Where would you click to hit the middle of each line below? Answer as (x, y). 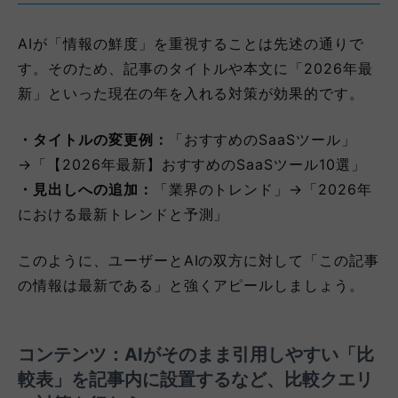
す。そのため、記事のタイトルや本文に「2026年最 (195, 68)
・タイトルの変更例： (93, 139)
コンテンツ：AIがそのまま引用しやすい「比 (196, 354)
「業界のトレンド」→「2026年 (263, 189)
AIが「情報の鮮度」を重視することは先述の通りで (191, 43)
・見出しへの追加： (86, 189)
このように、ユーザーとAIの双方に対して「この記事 (199, 260)
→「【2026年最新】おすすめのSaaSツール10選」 (192, 164)
